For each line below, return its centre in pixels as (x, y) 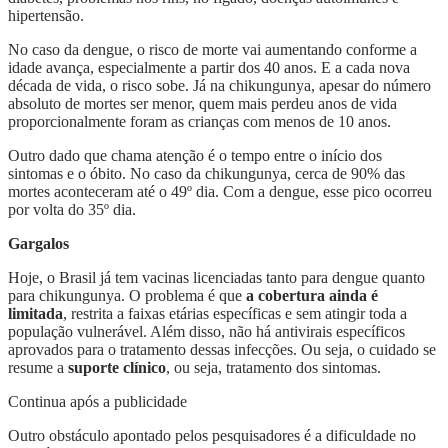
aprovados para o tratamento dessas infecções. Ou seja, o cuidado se (222, 349)
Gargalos (38, 243)
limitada (35, 313)
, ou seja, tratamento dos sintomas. (273, 367)
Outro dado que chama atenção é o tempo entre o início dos (195, 155)
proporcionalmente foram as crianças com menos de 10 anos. (201, 121)
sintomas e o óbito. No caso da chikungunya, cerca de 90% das (206, 173)
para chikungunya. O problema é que (127, 295)
